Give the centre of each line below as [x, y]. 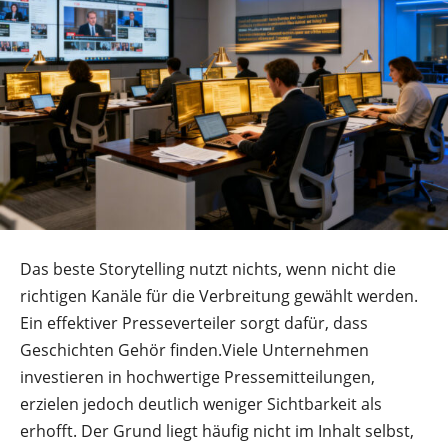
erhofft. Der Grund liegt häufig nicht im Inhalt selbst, [217, 430]
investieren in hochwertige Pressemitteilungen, [197, 376]
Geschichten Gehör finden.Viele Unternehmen [194, 349]
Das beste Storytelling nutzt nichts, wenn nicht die [208, 268]
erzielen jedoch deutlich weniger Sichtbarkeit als [201, 403]
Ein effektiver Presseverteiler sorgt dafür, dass [194, 322]
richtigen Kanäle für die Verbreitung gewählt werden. [219, 295]
